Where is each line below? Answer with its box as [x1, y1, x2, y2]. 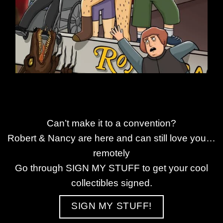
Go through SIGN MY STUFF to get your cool [15, 162, 208, 173]
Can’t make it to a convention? [47, 117, 176, 128]
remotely [93, 147, 130, 158]
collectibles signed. [71, 177, 152, 188]
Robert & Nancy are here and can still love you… [7, 132, 216, 143]
